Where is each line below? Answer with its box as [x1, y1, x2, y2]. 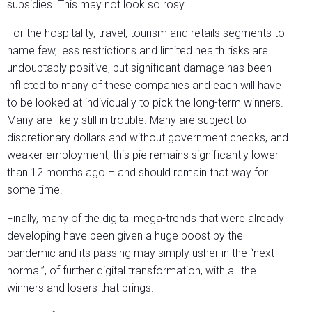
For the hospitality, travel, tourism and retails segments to [7, 26, 285, 40]
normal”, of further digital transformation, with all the [7, 264, 256, 278]
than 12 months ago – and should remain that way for [7, 166, 268, 180]
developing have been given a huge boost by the [7, 229, 243, 243]
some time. [7, 183, 65, 197]
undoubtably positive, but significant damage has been [7, 61, 272, 75]
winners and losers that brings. [7, 281, 154, 295]
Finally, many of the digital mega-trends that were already [7, 212, 284, 226]
